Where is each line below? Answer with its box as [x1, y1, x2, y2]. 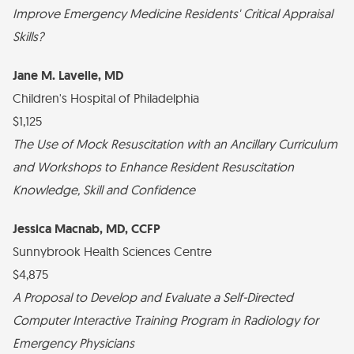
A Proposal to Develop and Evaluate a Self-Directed [13, 289, 293, 305]
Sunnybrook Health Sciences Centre [13, 243, 212, 259]
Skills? [13, 28, 43, 44]
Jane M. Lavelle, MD [13, 67, 123, 84]
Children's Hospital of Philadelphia [13, 90, 199, 106]
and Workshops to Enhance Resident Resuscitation [13, 159, 294, 175]
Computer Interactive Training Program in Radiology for [13, 312, 318, 328]
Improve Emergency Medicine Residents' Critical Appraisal [13, 6, 333, 21]
